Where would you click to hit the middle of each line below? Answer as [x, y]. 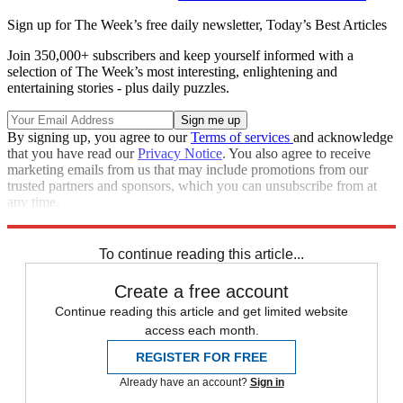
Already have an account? [184, 383]
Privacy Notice [180, 154]
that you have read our [72, 154]
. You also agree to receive [296, 154]
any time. [33, 202]
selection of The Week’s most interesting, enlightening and [172, 72]
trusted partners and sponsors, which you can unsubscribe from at [192, 186]
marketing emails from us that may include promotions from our [188, 170]
